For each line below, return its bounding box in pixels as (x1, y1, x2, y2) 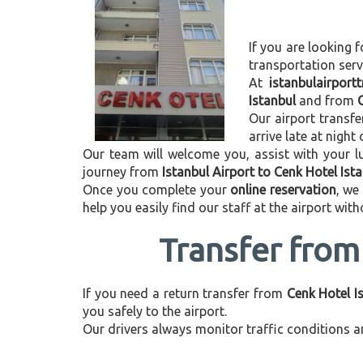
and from (296, 93, 357, 108)
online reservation (230, 182, 336, 197)
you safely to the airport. (83, 304, 227, 318)
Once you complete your (83, 182, 231, 197)
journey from (83, 164, 162, 179)
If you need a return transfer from (83, 286, 287, 301)
